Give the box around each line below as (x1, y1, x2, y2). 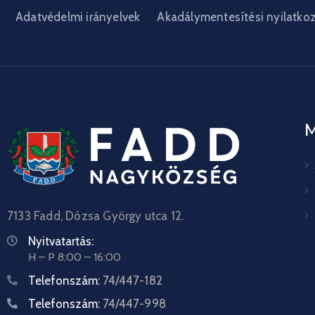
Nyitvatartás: (28, 234, 94, 249)
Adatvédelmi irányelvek (15, 10, 141, 25)
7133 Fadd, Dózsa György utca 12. (7, 209, 184, 224)
